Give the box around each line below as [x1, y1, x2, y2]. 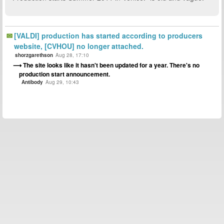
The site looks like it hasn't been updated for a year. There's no [23, 60, 199, 70]
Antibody [21, 78, 43, 86]
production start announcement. [19, 69, 110, 79]
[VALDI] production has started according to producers [14, 30, 202, 41]
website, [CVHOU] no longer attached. [14, 41, 143, 51]
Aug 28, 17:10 [55, 51, 89, 59]
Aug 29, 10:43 [45, 78, 79, 86]
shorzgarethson [15, 51, 53, 59]
